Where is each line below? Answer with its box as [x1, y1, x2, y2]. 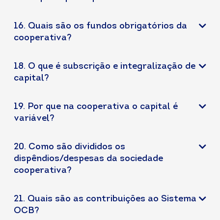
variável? [14, 114, 55, 123]
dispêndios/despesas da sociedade [14, 154, 163, 164]
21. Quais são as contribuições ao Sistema [14, 194, 196, 204]
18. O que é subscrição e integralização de [14, 62, 195, 71]
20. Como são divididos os [14, 142, 125, 152]
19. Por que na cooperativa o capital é [14, 102, 178, 111]
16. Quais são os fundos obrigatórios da [14, 22, 187, 31]
